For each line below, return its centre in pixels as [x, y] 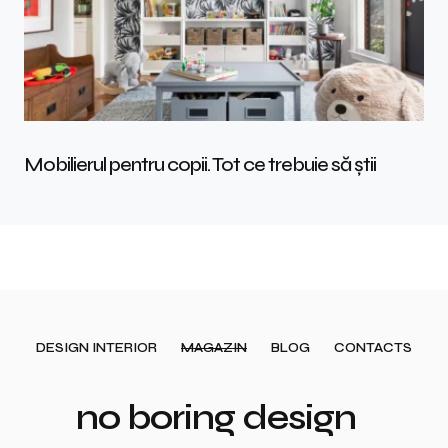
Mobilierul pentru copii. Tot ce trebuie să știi [200, 165]
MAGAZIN [214, 348]
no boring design [216, 417]
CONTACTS [373, 348]
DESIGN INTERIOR [96, 348]
